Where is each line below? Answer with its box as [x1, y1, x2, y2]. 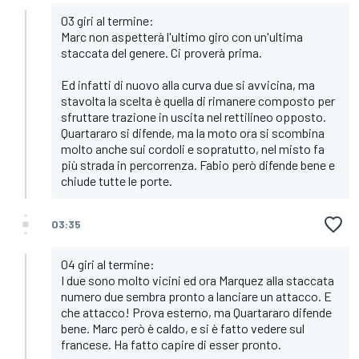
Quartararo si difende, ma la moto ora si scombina [61, 125, 325, 141]
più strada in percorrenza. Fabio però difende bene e [61, 157, 335, 173]
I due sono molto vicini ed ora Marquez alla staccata [61, 272, 334, 288]
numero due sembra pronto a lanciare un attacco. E [61, 288, 332, 305]
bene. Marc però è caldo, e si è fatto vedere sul [61, 321, 305, 337]
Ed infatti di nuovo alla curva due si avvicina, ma [61, 77, 315, 93]
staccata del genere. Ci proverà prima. [61, 45, 262, 61]
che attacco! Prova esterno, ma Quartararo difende [61, 305, 332, 321]
